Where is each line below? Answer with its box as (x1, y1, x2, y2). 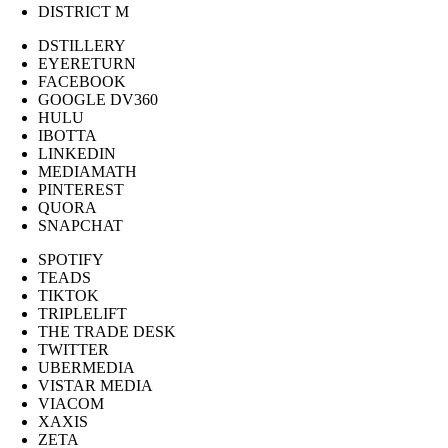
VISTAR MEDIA (38, 377, 153, 395)
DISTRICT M (38, 3, 129, 21)
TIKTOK (38, 287, 99, 305)
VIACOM (38, 395, 104, 413)
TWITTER (38, 341, 109, 359)
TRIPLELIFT (38, 305, 127, 323)
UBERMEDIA (38, 359, 135, 377)
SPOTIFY (38, 251, 104, 269)
